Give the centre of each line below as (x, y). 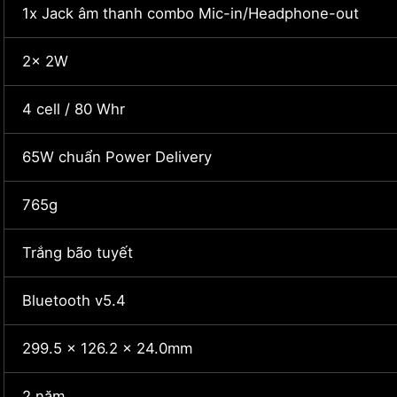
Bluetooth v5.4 (74, 301)
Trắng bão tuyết (78, 253)
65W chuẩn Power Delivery (117, 157)
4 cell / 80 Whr (74, 109)
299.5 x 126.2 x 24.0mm (107, 349)
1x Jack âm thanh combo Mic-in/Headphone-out (191, 14)
